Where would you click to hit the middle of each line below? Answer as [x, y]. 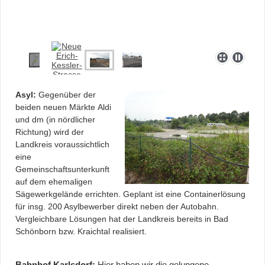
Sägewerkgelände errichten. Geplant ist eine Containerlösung [130, 194]
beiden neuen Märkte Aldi [63, 107]
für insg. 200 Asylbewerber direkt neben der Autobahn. [117, 207]
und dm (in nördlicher [55, 120]
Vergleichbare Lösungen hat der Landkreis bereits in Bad [122, 219]
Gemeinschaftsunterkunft [62, 169]
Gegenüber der [67, 95]
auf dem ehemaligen [54, 182]
